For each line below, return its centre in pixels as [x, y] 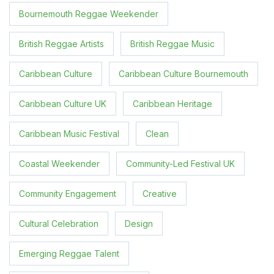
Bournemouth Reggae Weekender [89, 13]
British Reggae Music [172, 43]
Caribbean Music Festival [69, 133]
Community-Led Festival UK [180, 163]
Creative [160, 193]
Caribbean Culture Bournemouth [183, 73]
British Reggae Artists [61, 43]
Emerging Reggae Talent [69, 253]
